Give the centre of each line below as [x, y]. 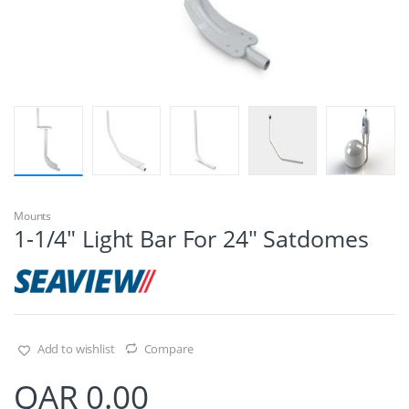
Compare [168, 348]
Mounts [33, 215]
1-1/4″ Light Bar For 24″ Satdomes [191, 238]
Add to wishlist [76, 348]
